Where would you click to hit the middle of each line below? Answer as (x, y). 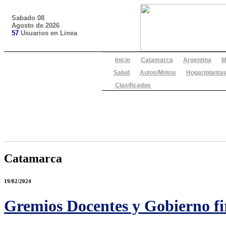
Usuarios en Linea (48, 33)
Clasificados (133, 85)
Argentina (197, 60)
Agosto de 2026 (36, 25)
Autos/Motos (158, 73)
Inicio (123, 60)
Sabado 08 (28, 18)
